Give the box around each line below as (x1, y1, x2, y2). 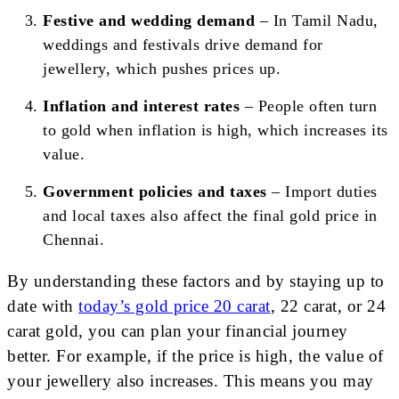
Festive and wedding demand (43, 12, 255, 30)
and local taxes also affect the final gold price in (43, 207, 378, 225)
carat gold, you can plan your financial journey (7, 322, 348, 341)
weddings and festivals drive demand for (43, 36, 323, 54)
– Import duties (266, 183, 378, 201)
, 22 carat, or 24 (270, 297, 386, 316)
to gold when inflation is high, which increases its (43, 121, 388, 140)
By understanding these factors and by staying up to (7, 272, 385, 291)
